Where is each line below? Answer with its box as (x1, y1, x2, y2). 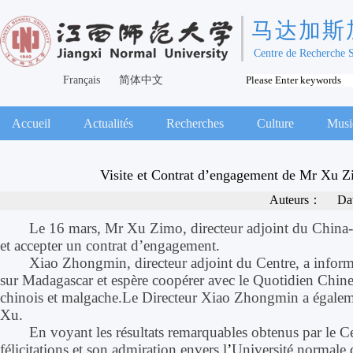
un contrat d (66, 237, 139, 254)
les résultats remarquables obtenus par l (92, 324, 329, 340)
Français (63, 74, 100, 86)
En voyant (29, 324, 92, 340)
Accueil (12, 117, 50, 130)
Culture (257, 117, 294, 130)
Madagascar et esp (18, 272, 131, 288)
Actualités (84, 117, 133, 130)
